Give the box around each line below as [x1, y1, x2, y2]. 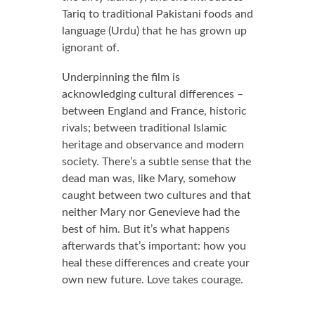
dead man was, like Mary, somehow [61, 173, 236, 184]
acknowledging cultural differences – [61, 89, 243, 100]
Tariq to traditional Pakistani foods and [61, 8, 253, 20]
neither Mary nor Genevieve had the [61, 207, 240, 218]
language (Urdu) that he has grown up [61, 25, 247, 37]
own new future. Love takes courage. [61, 274, 243, 285]
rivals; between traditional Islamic [61, 122, 227, 134]
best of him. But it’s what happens [61, 224, 230, 235]
